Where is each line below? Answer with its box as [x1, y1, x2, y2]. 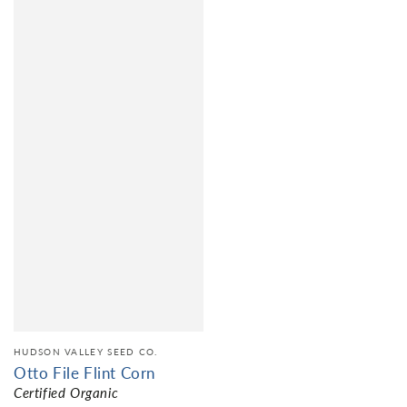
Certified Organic [14, 382, 119, 402]
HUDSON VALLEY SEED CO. [14, 345, 158, 358]
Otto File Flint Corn [14, 362, 155, 383]
